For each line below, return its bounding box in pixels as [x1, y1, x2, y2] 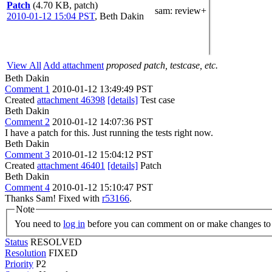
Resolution [5, 247, 46, 258]
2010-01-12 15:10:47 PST [52, 182, 153, 192]
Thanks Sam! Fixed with [5, 193, 102, 203]
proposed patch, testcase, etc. [106, 60, 218, 70]
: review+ [170, 5, 206, 16]
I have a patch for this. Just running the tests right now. [5, 127, 213, 138]
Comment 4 [5, 182, 50, 192]
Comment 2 [5, 117, 50, 127]
